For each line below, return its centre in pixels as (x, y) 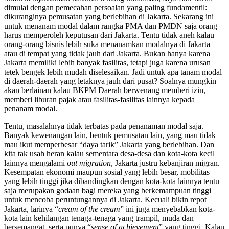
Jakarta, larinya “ (31, 209)
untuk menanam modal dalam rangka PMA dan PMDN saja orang (111, 26)
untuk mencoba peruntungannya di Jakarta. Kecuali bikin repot (105, 199)
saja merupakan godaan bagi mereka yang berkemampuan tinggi (108, 190)
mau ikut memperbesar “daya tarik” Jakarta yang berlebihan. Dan (109, 144)
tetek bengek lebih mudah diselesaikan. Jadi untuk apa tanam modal (113, 72)
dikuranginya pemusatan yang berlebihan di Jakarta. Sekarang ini (109, 16)
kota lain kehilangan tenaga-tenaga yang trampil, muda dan (99, 218)
